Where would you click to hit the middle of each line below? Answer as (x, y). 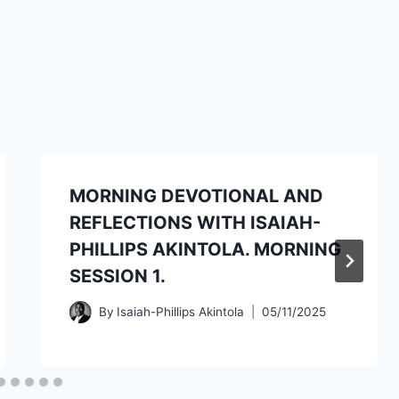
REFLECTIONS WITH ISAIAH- (195, 222)
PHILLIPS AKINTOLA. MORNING (205, 249)
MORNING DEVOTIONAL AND (196, 195)
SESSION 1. (117, 276)
